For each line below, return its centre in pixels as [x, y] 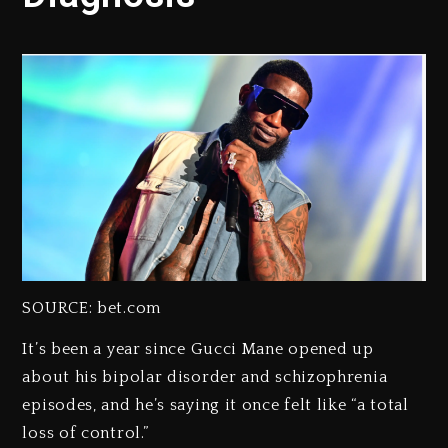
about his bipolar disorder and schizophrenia [205, 376]
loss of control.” [85, 432]
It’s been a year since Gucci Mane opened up [198, 348]
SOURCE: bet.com [91, 307]
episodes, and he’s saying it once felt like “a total [215, 404]
